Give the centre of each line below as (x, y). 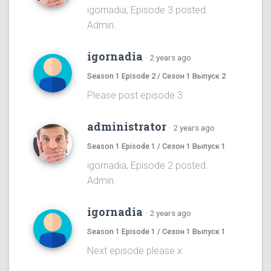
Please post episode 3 (135, 96)
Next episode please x (135, 251)
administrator (127, 127)
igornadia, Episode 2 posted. (148, 166)
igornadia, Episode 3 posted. (148, 10)
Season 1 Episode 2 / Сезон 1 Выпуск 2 (156, 76)
